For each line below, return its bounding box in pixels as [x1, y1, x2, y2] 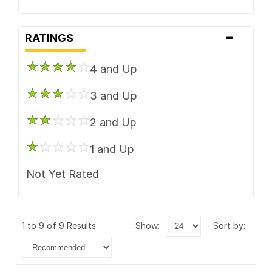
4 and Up [89, 62, 137, 75]
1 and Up [89, 142, 134, 155]
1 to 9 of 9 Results [22, 220, 101, 231]
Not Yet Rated [25, 167, 99, 180]
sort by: [219, 220, 245, 231]
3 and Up [89, 89, 137, 102]
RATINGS [24, 31, 81, 44]
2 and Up [89, 115, 137, 129]
